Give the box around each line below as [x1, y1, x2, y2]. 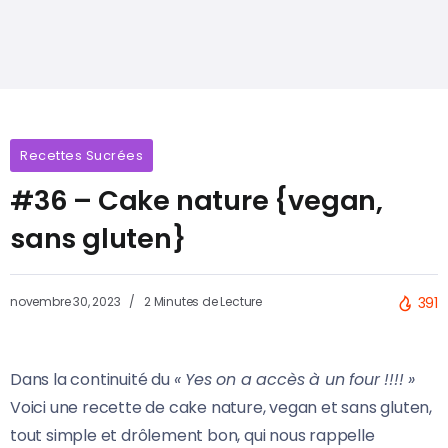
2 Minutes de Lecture [141, 293, 263, 311]
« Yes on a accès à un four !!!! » [173, 368, 416, 392]
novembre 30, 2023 [10, 293, 124, 311]
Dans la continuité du [10, 368, 174, 392]
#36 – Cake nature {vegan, [10, 181, 383, 221]
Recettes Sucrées [20, 147, 143, 165]
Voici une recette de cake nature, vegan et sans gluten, [10, 396, 432, 420]
